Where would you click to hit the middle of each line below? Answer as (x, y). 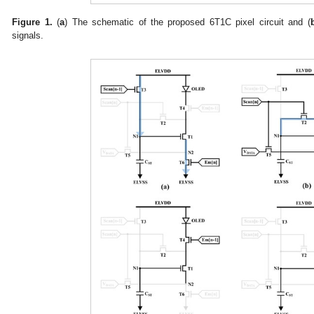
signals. (28, 35)
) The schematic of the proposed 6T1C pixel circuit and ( (187, 22)
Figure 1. (32, 22)
